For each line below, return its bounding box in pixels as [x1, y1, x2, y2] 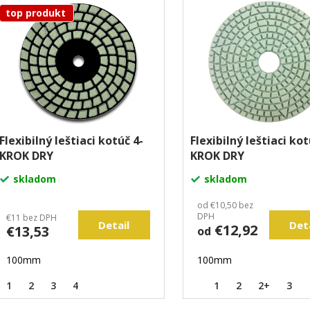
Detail [98, 218, 130, 232]
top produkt [6, 6, 66, 20]
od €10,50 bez [197, 199, 254, 212]
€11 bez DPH [6, 212, 57, 224]
